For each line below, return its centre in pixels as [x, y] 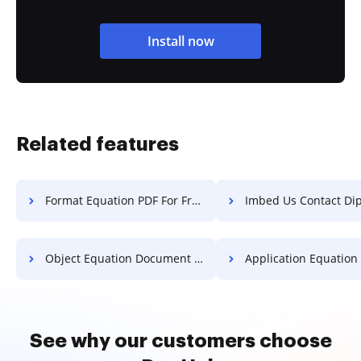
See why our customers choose [180, 341]
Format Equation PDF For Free [118, 200]
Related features [98, 144]
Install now [180, 41]
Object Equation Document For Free [120, 258]
